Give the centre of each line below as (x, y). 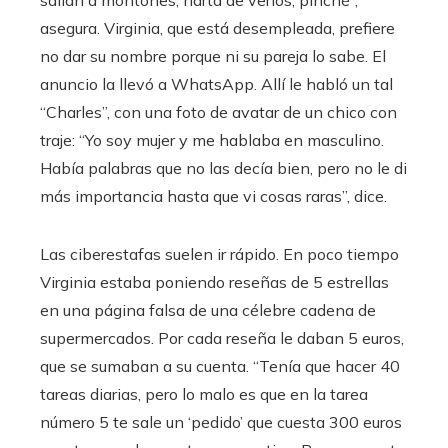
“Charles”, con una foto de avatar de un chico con (218, 111)
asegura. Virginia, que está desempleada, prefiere (217, 27)
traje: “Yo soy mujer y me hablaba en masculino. (212, 139)
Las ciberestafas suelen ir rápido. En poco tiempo (219, 253)
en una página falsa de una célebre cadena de (208, 309)
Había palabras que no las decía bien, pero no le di (223, 167)
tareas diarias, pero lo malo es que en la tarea (204, 393)
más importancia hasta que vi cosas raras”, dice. (213, 195)
